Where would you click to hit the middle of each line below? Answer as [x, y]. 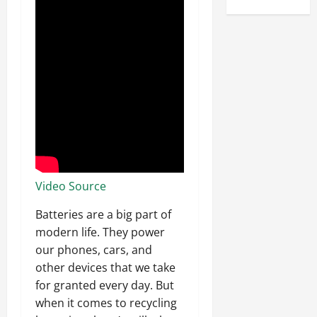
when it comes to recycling [106, 302]
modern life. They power [100, 232]
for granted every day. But [105, 285]
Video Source [71, 186]
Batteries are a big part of [103, 214]
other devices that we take [105, 267]
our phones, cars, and [94, 249]
